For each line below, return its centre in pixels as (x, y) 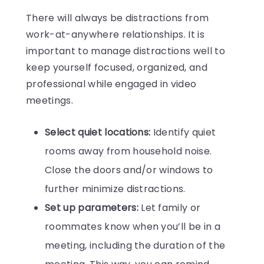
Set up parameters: (93, 207)
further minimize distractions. (117, 189)
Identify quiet (183, 132)
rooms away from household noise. (128, 151)
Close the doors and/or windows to (129, 170)
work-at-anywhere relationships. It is (115, 34)
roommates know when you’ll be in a (133, 226)
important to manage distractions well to (126, 51)
